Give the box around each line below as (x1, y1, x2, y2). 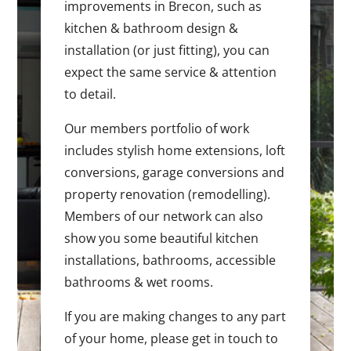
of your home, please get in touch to (64, 330, 279, 348)
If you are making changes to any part (64, 308, 287, 326)
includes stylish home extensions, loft (64, 142, 286, 160)
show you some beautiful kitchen (64, 230, 259, 248)
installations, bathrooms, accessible (64, 251, 277, 270)
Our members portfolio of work (64, 120, 250, 138)
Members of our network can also (64, 208, 264, 226)
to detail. (64, 85, 117, 103)
